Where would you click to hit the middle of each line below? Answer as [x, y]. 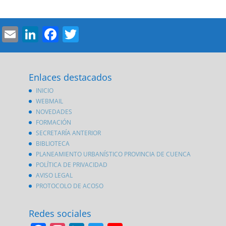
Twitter [105, 34]
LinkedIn [71, 34]
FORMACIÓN [53, 123]
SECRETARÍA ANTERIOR [68, 133]
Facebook [95, 34]
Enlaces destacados [70, 77]
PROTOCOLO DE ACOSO [69, 186]
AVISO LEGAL [54, 176]
